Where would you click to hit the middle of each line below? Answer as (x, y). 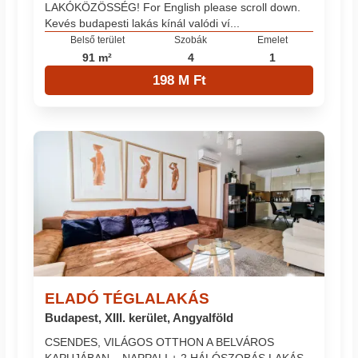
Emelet (273, 40)
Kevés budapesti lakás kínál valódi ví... (143, 24)
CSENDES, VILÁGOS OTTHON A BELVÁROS (160, 342)
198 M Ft (179, 80)
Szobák (191, 40)
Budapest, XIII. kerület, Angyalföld (139, 318)
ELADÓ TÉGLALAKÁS (127, 298)
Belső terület (97, 40)
